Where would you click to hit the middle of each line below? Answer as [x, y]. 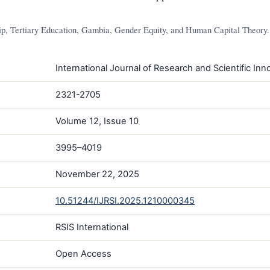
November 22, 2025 [97, 174]
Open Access [83, 253]
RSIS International [92, 227]
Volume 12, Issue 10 [97, 121]
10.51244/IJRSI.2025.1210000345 [125, 200]
